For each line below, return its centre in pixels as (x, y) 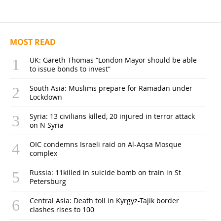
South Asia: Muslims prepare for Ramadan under (111, 88)
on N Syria (47, 125)
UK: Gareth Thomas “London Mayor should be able (113, 60)
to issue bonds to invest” (70, 69)
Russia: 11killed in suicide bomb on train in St (105, 172)
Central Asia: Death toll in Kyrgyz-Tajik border (104, 200)
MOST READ (33, 42)
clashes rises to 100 (62, 209)
